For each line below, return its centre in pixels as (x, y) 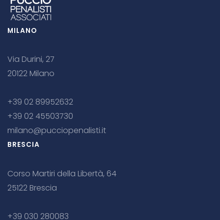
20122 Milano (31, 74)
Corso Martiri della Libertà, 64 (62, 173)
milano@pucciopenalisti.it (57, 131)
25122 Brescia (32, 188)
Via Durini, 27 (31, 59)
